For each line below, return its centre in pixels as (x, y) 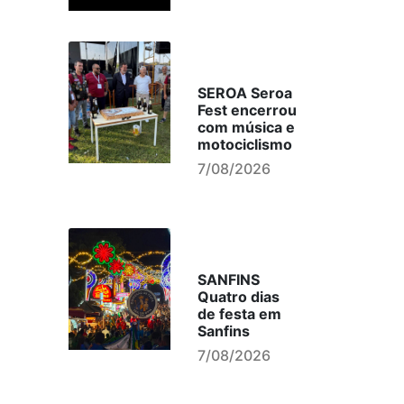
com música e (246, 127)
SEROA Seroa (244, 93)
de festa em (239, 314)
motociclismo (244, 144)
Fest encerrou (247, 110)
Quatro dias (238, 297)
